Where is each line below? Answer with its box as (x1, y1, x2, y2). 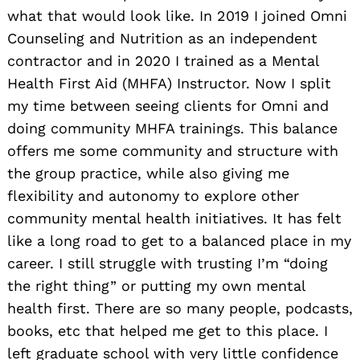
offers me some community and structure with (7, 141, 338, 159)
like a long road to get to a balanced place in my (7, 231, 351, 249)
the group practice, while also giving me (7, 164, 289, 182)
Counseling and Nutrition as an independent (7, 29, 317, 47)
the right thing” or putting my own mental (7, 276, 305, 294)
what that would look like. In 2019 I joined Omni (7, 6, 347, 24)
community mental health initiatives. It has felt (7, 209, 342, 227)
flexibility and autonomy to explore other (7, 186, 299, 204)
